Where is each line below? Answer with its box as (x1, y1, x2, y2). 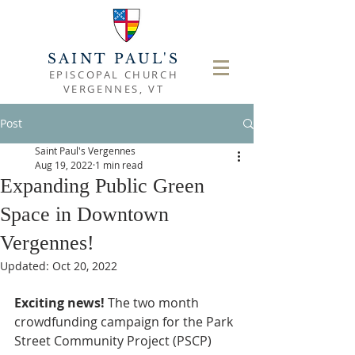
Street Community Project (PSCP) (14, 332, 215, 349)
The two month (108, 294, 202, 311)
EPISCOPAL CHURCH (48, 67, 179, 82)
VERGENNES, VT (63, 82, 165, 96)
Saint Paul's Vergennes (35, 144, 136, 157)
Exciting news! (14, 294, 108, 311)
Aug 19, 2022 (35, 158, 93, 171)
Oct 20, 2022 (52, 258, 117, 273)
